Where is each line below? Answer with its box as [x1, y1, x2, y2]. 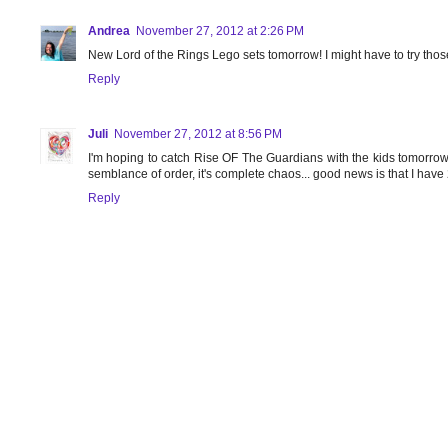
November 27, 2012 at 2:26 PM [136, 23, 304, 38]
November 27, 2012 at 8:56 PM [114, 126, 282, 141]
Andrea [88, 23, 130, 38]
